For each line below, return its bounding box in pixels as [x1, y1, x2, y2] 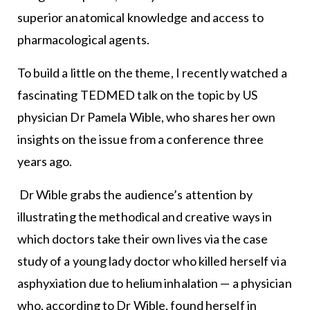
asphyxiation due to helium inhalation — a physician [17, 275, 292, 291]
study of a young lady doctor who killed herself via [17, 253, 286, 268]
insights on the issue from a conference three [17, 131, 264, 147]
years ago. [17, 153, 73, 169]
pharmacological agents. [17, 31, 149, 47]
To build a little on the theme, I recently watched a [17, 64, 287, 80]
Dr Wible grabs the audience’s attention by [17, 186, 253, 202]
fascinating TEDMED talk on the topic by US [17, 86, 257, 102]
